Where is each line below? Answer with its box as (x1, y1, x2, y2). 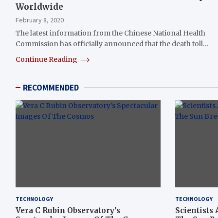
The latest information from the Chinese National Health (16, 29, 205, 38)
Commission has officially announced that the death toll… (16, 39, 209, 49)
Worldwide (16, 1, 63, 13)
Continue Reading (16, 55, 79, 64)
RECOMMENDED (23, 82, 79, 93)
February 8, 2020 (16, 16, 64, 25)
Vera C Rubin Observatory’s (16, 205, 120, 215)
